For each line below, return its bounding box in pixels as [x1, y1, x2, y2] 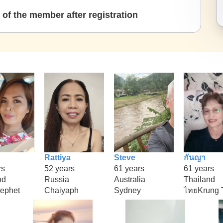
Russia [44, 175, 69, 184]
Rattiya [44, 153, 71, 162]
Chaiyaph [44, 186, 79, 195]
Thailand [184, 175, 215, 184]
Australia [114, 175, 145, 184]
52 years [44, 164, 75, 173]
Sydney [114, 186, 141, 195]
